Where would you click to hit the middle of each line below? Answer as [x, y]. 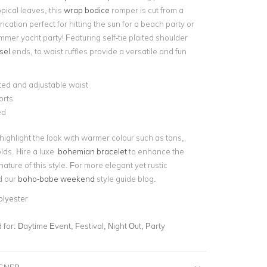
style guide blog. [125, 178]
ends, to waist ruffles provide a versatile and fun [98, 51]
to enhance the [155, 151]
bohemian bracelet [92, 151]
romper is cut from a [146, 10]
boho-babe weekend [56, 178]
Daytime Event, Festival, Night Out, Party [91, 226]
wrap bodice [86, 10]
